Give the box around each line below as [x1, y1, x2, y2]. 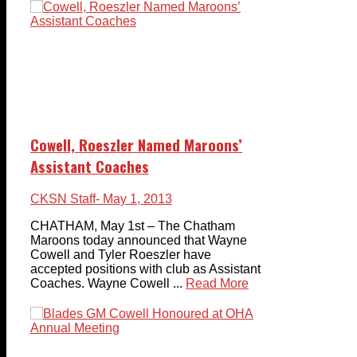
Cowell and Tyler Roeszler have [30, 248, 211, 262]
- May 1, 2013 [96, 192, 172, 206]
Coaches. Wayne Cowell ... [30, 277, 182, 291]
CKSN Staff [30, 192, 96, 206]
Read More [186, 277, 249, 291]
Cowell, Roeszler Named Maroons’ [30, 134, 242, 156]
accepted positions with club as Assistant [30, 262, 261, 277]
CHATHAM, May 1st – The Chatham [30, 219, 235, 233]
